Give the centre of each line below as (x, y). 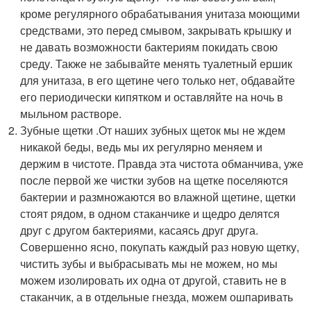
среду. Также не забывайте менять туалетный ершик (157, 63)
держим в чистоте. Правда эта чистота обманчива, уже (162, 163)
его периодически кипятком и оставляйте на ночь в (152, 96)
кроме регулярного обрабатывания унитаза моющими (160, 13)
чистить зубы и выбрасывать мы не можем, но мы (149, 263)
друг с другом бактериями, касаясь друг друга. (140, 230)
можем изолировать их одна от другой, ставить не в (154, 280)
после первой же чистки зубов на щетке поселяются (154, 180)
